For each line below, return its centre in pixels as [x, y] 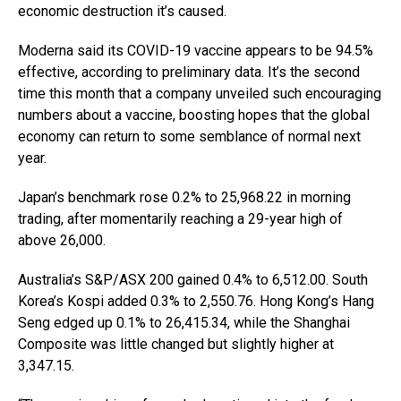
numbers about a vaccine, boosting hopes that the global [194, 115]
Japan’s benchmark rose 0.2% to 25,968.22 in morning [184, 197]
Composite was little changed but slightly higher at [176, 344]
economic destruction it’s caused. [122, 11]
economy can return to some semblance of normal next [189, 136]
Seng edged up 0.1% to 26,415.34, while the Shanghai [184, 322]
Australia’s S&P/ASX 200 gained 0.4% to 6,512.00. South [193, 279]
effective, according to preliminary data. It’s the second [189, 72]
